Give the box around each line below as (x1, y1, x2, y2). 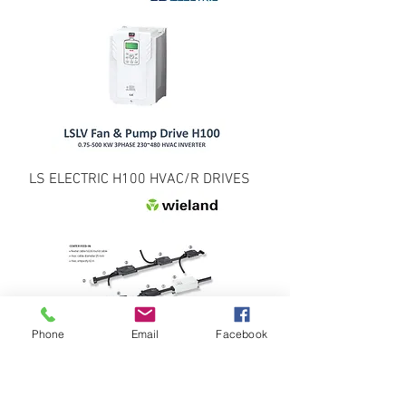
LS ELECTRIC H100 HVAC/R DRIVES (29, 170, 250, 188)
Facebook (216, 326, 267, 341)
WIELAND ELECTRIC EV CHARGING (34, 383, 246, 401)
